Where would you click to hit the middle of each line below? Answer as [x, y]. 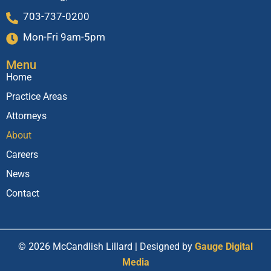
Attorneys [26, 116]
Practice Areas [37, 96]
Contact [23, 193]
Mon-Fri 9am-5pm [64, 37]
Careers [22, 154]
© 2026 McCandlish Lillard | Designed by [106, 246]
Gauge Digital [224, 246]
